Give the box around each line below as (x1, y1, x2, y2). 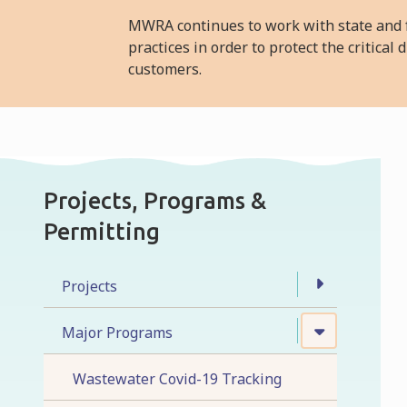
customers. (128, 58, 203, 79)
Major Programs (62, 322, 173, 342)
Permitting (44, 218, 160, 244)
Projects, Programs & (44, 187, 266, 213)
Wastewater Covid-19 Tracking (73, 368, 282, 389)
